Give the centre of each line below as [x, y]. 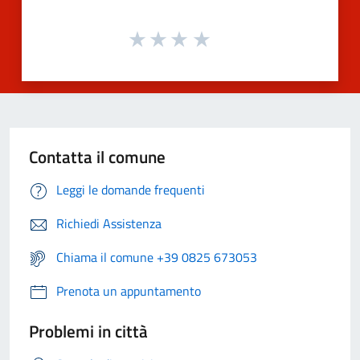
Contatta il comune [97, 157]
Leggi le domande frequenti [131, 190]
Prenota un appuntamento [129, 291]
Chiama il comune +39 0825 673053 [157, 258]
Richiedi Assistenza [109, 224]
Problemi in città [88, 331]
